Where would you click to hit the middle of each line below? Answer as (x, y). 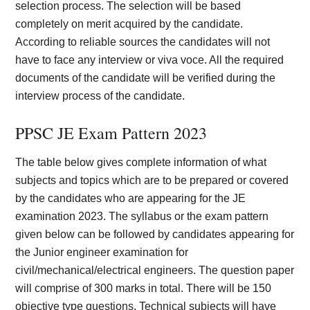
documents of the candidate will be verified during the (146, 78)
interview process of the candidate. (100, 96)
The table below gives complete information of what (141, 162)
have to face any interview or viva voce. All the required (150, 60)
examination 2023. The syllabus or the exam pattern (142, 216)
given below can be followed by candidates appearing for (155, 234)
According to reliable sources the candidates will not (143, 42)
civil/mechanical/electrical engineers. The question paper (155, 270)
